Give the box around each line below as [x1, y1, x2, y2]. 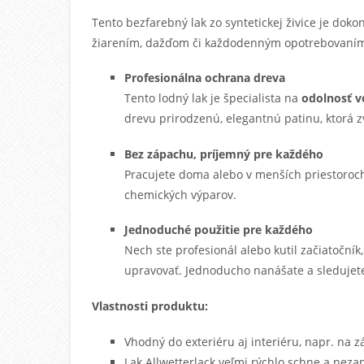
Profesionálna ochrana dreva [124, 70, 286, 86]
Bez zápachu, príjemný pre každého [124, 145, 324, 162]
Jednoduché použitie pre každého [124, 222, 314, 238]
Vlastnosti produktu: [92, 298, 209, 314]
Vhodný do [124, 333, 186, 349]
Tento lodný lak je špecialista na [124, 90, 302, 106]
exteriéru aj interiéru [185, 333, 300, 349]
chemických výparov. [124, 186, 237, 202]
